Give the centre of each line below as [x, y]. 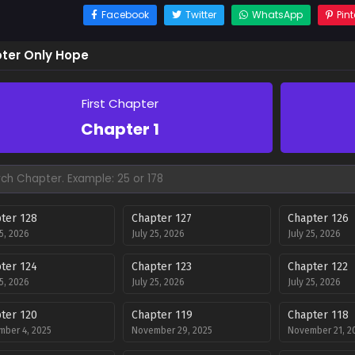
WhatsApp [277, 15]
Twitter [200, 15]
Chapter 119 [162, 315]
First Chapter [120, 103]
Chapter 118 [318, 315]
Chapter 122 [317, 267]
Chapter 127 [162, 218]
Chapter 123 [162, 267]
